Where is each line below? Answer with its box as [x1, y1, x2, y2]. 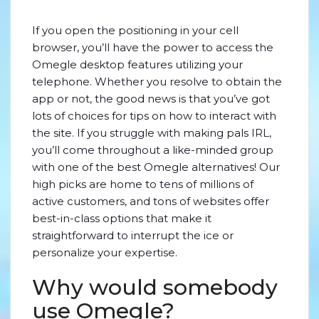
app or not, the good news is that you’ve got [32, 92, 270, 105]
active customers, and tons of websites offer [32, 194, 269, 208]
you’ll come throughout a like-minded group [32, 143, 273, 157]
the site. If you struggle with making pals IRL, [32, 126, 271, 140]
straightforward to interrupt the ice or [32, 229, 234, 242]
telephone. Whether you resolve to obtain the [32, 75, 282, 88]
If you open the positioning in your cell [32, 23, 239, 37]
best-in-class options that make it [32, 211, 211, 225]
